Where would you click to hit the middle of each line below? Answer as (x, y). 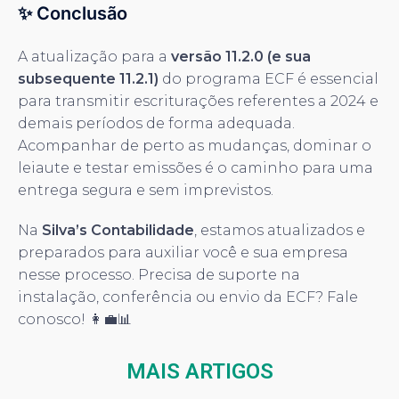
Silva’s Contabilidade (118, 230)
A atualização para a (94, 56)
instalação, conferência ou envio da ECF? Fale (188, 297)
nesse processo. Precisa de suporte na (159, 274)
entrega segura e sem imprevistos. (146, 190)
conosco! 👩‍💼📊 (75, 319)
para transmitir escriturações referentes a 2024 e (198, 101)
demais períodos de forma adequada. (156, 123)
